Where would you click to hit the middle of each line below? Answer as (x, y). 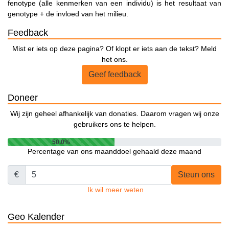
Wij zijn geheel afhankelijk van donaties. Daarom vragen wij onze (114, 114)
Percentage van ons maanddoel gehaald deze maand (114, 152)
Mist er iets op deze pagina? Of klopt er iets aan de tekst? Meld (114, 49)
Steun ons (196, 175)
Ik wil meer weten (116, 190)
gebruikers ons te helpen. (114, 124)
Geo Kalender (36, 217)
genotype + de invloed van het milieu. (68, 14)
